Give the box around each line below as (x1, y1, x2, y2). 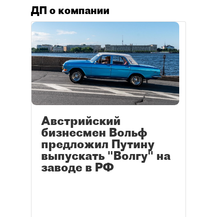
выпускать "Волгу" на (41, 148, 170, 163)
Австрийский (41, 113, 121, 128)
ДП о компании (31, 4, 109, 16)
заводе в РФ (41, 160, 114, 175)
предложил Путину (41, 137, 155, 152)
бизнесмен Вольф (41, 125, 147, 140)
